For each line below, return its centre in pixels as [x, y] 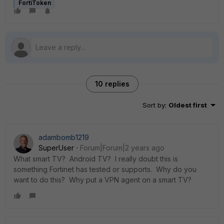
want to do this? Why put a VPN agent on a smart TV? [102, 180]
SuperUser [56, 148]
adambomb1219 [64, 137]
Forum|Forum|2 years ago [122, 148]
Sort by [154, 105]
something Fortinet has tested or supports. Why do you [105, 169]
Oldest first [188, 105]
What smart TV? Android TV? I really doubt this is [96, 159]
